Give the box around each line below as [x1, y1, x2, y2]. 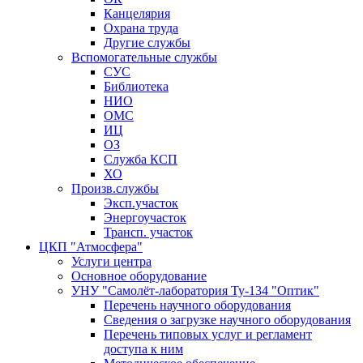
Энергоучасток [104, 211, 186, 224]
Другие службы [104, 36, 190, 49]
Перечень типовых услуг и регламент [104, 327, 312, 341]
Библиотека [104, 79, 169, 93]
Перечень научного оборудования [104, 298, 291, 312]
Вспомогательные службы [71, 50, 217, 64]
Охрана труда [104, 21, 178, 35]
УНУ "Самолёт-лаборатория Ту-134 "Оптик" [71, 284, 319, 297]
